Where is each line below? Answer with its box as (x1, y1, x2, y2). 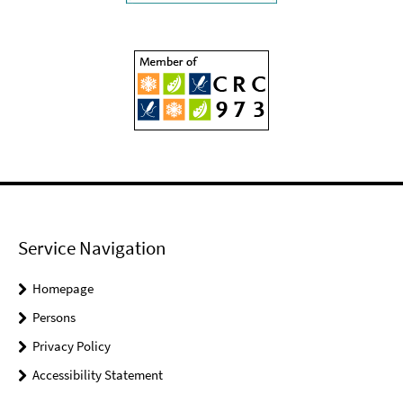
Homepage (32, 279, 94, 297)
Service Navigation (18, 235, 166, 260)
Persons (32, 308, 76, 326)
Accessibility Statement (32, 365, 163, 383)
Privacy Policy (32, 336, 111, 354)
